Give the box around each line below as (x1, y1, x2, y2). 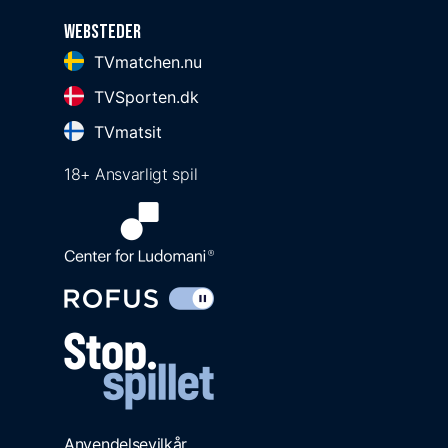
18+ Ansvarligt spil (64, 164, 198, 185)
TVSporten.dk (94, 87, 199, 108)
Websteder (64, 20, 141, 45)
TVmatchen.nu (94, 52, 202, 73)
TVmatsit (94, 122, 162, 143)
